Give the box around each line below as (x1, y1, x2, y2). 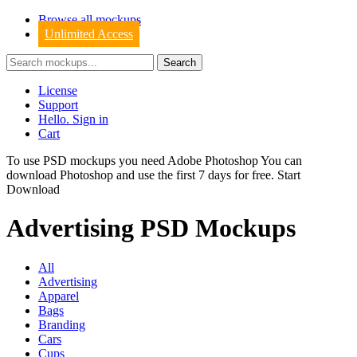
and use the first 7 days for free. (113, 168, 277, 182)
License (38, 84, 77, 97)
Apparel (38, 288, 79, 303)
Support (38, 98, 78, 112)
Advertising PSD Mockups (6, 214, 296, 243)
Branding (38, 317, 85, 331)
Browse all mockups (38, 13, 141, 26)
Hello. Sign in (38, 112, 108, 126)
